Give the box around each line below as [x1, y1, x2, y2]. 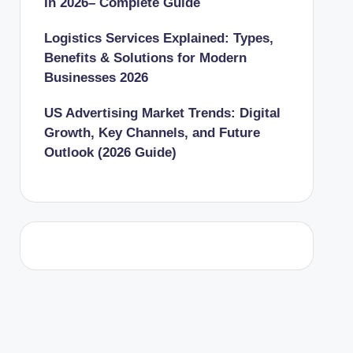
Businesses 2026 [43, 69, 148, 85]
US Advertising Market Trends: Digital [43, 105, 281, 121]
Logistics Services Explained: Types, [43, 30, 273, 46]
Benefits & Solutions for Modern [43, 50, 247, 65]
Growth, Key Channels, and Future [43, 124, 260, 140]
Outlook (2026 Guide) [43, 144, 176, 160]
